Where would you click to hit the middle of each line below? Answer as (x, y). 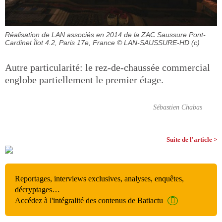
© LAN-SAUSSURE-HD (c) (158, 42)
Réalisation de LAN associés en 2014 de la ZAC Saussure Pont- (105, 34)
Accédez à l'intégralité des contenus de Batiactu (89, 200)
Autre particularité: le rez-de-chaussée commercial (108, 67)
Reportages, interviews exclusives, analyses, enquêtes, (99, 178)
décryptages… (37, 189)
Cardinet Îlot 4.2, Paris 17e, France (60, 42)
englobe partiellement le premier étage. (84, 80)
